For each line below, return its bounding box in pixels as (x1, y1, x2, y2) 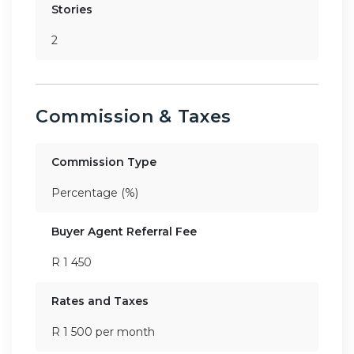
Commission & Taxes (36, 105, 232, 127)
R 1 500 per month (51, 324, 155, 339)
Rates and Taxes (51, 293, 149, 308)
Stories (51, 2, 92, 17)
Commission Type (51, 154, 156, 169)
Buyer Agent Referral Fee (51, 224, 197, 239)
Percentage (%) (51, 185, 138, 200)
